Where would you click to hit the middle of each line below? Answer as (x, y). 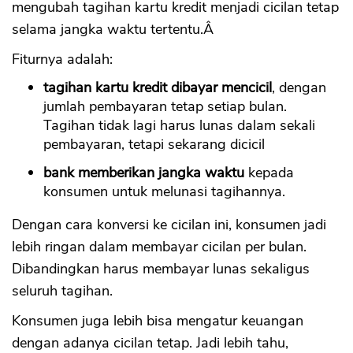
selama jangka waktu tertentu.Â (115, 30)
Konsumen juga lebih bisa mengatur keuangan (158, 321)
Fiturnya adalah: (62, 59)
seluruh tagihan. (62, 291)
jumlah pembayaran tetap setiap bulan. (165, 107)
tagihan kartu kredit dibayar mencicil (158, 88)
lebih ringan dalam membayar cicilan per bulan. (159, 247)
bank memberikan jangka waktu (144, 173)
